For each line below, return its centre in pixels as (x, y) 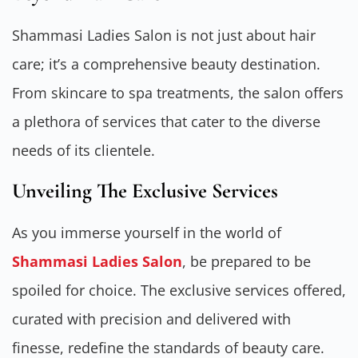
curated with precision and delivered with (151, 318)
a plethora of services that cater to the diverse (166, 122)
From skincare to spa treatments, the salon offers (178, 93)
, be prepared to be (247, 261)
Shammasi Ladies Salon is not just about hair (164, 36)
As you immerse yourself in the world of (147, 232)
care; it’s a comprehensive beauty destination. (166, 64)
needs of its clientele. (84, 151)
